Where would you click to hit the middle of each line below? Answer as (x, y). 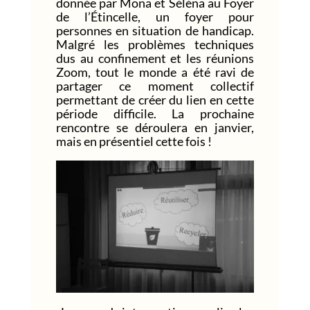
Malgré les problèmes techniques (155, 44)
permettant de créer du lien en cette (155, 99)
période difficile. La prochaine (155, 113)
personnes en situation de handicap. (155, 30)
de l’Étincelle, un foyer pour (155, 16)
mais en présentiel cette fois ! (134, 141)
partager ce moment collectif (155, 85)
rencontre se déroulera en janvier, (155, 127)
